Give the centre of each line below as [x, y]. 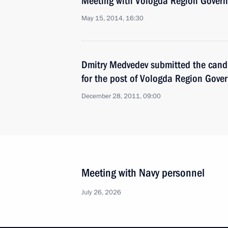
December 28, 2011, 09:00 [121, 96]
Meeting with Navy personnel [143, 173]
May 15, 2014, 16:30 [112, 18]
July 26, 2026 [101, 192]
